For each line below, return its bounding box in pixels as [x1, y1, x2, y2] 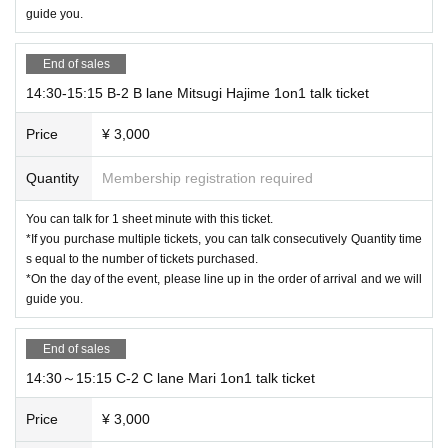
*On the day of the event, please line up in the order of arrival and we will [26, 271, 422, 286]
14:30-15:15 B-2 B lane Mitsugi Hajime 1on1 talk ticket [26, 84, 369, 101]
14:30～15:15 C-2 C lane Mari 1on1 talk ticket [26, 369, 315, 386]
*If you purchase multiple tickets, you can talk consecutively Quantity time [26, 231, 422, 246]
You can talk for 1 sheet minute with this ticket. [26, 211, 273, 226]
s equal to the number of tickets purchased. [26, 251, 258, 266]
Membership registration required [102, 169, 313, 186]
